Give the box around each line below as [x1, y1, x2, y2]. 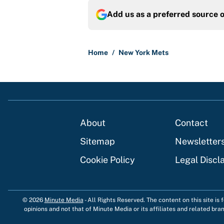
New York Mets [118, 48, 168, 57]
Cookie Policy [80, 154, 135, 165]
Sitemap [80, 136, 115, 147]
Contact [175, 117, 208, 128]
